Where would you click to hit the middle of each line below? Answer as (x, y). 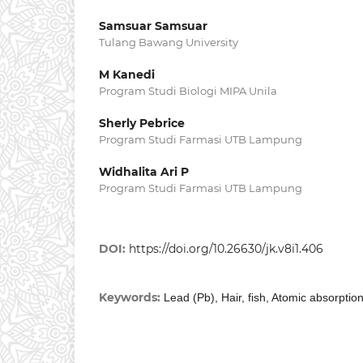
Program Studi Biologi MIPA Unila (188, 91)
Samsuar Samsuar (153, 26)
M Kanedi (127, 75)
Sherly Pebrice (142, 124)
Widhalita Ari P (144, 172)
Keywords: (131, 298)
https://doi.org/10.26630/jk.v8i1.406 (226, 249)
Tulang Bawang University (169, 43)
